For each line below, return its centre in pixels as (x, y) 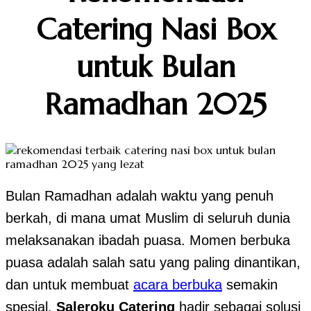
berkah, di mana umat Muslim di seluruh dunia (148, 218)
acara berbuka (178, 284)
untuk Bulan (155, 66)
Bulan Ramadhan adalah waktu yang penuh (140, 195)
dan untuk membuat (69, 284)
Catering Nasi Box (155, 29)
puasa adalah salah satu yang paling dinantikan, (153, 262)
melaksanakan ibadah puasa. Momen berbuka (148, 240)
